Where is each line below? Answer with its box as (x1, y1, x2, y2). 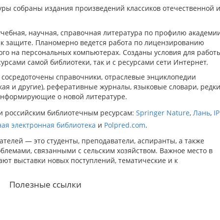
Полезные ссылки (9, 179, 82, 190)
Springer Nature (136, 108, 190, 117)
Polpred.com (104, 120, 145, 130)
